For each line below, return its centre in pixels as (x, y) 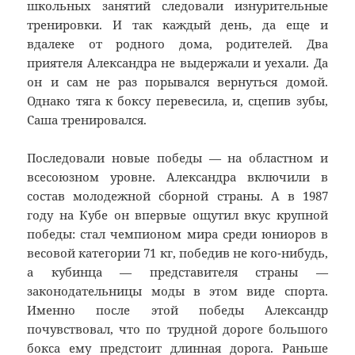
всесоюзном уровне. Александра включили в (177, 177)
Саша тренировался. (87, 120)
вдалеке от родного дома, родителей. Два (177, 44)
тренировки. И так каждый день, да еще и (177, 25)
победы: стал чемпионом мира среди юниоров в (177, 234)
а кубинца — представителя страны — (177, 272)
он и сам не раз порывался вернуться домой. (177, 82)
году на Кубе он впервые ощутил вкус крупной (177, 215)
